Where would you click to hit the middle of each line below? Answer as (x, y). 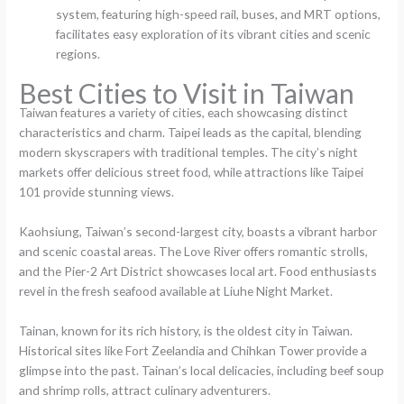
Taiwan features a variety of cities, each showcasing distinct (184, 112)
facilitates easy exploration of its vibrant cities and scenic (214, 34)
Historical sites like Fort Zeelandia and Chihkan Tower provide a (193, 350)
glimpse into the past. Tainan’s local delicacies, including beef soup (202, 370)
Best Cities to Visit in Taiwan (187, 92)
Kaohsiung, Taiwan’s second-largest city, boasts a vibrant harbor (198, 231)
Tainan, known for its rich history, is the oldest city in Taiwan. (186, 330)
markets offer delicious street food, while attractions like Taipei (192, 171)
